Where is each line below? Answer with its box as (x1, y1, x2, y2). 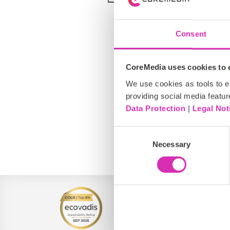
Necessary (152, 140, 190, 149)
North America (165, 131, 221, 143)
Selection (113, 140, 145, 149)
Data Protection (125, 104, 185, 113)
